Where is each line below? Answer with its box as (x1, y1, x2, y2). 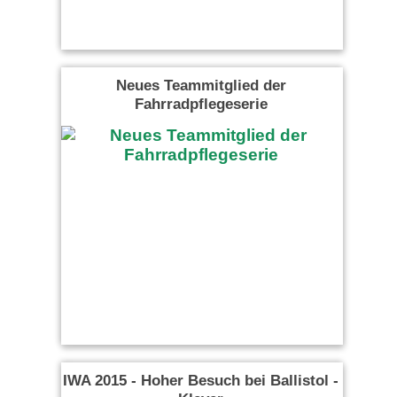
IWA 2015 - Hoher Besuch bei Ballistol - (63, 371, 339, 389)
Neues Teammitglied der (115, 76, 286, 94)
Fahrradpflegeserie (134, 95, 268, 113)
